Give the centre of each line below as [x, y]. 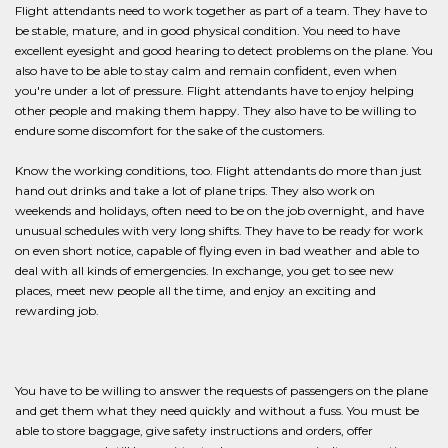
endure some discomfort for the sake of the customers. [170, 130]
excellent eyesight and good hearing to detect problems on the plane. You [224, 50]
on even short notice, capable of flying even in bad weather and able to [217, 250]
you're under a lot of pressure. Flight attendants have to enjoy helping [214, 90]
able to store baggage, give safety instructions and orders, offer [194, 430]
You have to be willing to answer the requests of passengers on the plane [221, 390]
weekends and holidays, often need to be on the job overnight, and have [219, 210]
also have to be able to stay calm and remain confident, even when [206, 70]
